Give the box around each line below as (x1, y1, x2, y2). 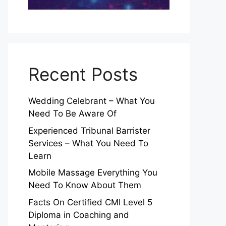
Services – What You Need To (28, 138, 148, 148)
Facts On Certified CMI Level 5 (28, 197, 152, 207)
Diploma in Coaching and (28, 209, 129, 220)
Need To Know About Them (28, 180, 141, 190)
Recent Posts (28, 64, 138, 85)
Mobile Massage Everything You (28, 167, 157, 178)
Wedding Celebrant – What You (28, 96, 155, 106)
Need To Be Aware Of (28, 108, 117, 119)
